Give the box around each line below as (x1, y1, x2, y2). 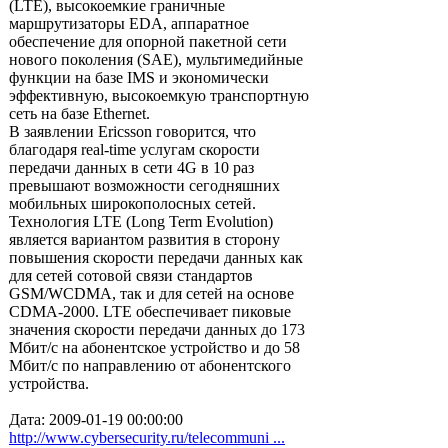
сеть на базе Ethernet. (9, 105, 150, 122)
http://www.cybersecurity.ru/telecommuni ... (9, 429, 285, 446)
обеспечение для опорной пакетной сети (9, 33, 287, 50)
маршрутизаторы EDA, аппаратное (9, 15, 249, 32)
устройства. (9, 375, 89, 392)
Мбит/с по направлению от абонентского (9, 357, 291, 374)
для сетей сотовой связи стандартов (9, 267, 253, 284)
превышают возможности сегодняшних (9, 177, 280, 194)
